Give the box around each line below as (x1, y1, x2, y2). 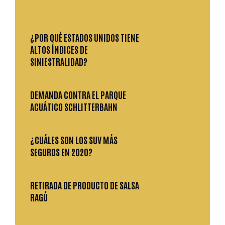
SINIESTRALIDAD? (30, 55, 87, 67)
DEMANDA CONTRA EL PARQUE (30, 88, 126, 100)
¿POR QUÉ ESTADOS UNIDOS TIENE (30, 31, 139, 43)
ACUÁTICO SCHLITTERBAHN (30, 100, 118, 113)
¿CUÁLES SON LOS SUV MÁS (30, 134, 118, 146)
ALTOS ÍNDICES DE (30, 43, 88, 55)
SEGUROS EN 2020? (30, 146, 92, 158)
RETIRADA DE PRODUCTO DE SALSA (30, 179, 139, 191)
